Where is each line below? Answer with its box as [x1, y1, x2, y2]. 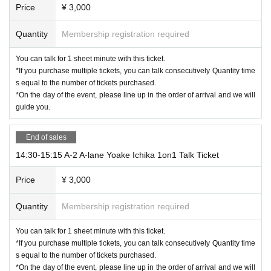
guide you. [16, 102, 50, 111]
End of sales [25, 132, 67, 142]
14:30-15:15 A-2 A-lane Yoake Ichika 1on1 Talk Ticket [16, 149, 219, 160]
